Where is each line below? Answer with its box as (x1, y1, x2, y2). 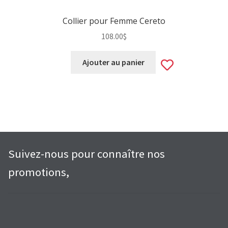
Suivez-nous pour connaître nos (8, 147, 165, 161)
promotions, (8, 165, 69, 180)
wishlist (177, 97, 218, 114)
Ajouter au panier (82, 57, 145, 68)
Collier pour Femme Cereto (63, 15, 165, 26)
